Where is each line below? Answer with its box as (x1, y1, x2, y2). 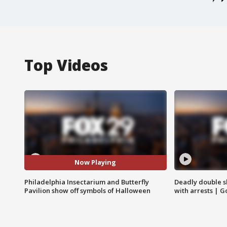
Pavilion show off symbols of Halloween (24, 185, 150, 195)
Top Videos (24, 54, 108, 75)
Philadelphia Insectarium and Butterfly (24, 177, 149, 186)
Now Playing (74, 158, 117, 167)
